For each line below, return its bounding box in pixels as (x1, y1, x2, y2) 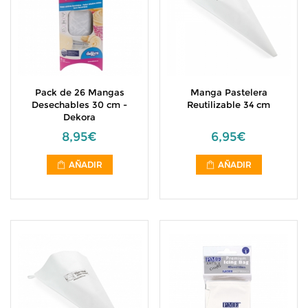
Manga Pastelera (190, 87, 267, 98)
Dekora (63, 111, 96, 122)
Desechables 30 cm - (32, 99, 127, 110)
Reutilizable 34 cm (187, 99, 270, 110)
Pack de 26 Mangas (34, 87, 124, 98)
